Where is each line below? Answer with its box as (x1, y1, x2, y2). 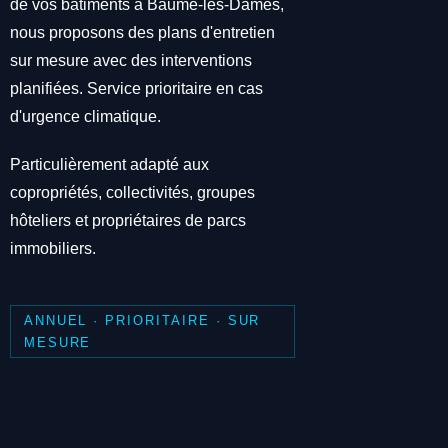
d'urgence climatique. (10, 108, 162, 126)
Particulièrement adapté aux (10, 156, 210, 174)
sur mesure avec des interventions (10, 52, 253, 70)
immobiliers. (10, 240, 97, 258)
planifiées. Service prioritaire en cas (10, 80, 264, 98)
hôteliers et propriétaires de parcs (10, 212, 247, 230)
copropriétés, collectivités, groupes (10, 184, 256, 202)
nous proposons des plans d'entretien (10, 24, 276, 42)
